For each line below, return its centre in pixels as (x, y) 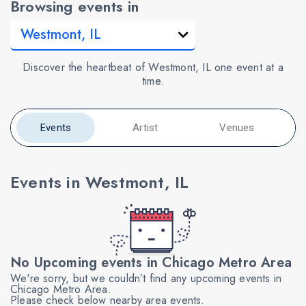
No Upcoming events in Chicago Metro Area (151, 262)
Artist (145, 127)
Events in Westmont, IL (100, 182)
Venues (237, 127)
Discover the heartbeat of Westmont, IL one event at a (153, 67)
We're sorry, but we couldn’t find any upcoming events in (146, 278)
